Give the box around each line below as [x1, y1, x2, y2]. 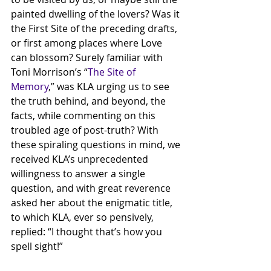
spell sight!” [11, 240, 65, 253]
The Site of [88, 65, 138, 79]
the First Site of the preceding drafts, [11, 22, 180, 35]
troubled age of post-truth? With [11, 123, 161, 137]
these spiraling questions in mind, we [11, 138, 183, 151]
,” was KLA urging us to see [48, 80, 172, 93]
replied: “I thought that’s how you [11, 225, 165, 238]
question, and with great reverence [11, 181, 173, 195]
